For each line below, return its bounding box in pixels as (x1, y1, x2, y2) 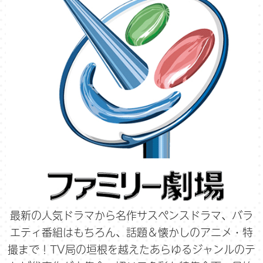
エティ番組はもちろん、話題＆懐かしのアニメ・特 (10, 224, 253, 241)
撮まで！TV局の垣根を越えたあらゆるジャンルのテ (8, 241, 255, 258)
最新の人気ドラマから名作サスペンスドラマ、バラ (10, 207, 253, 224)
